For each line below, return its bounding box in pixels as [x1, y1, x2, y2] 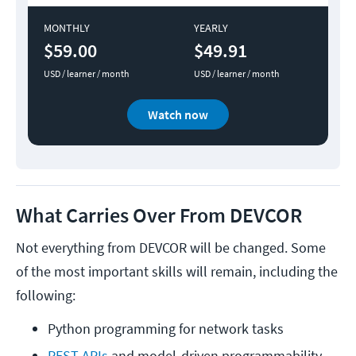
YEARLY [194, 21, 228, 36]
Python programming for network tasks [48, 319, 284, 339]
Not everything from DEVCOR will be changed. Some [16, 238, 326, 257]
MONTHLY [44, 21, 90, 36]
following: [16, 286, 75, 305]
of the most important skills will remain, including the [16, 262, 338, 281]
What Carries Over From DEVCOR [16, 202, 302, 229]
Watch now [148, 106, 208, 123]
